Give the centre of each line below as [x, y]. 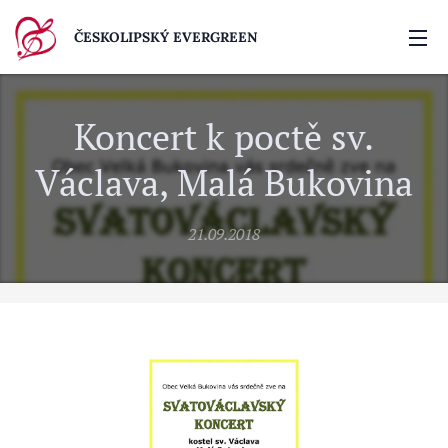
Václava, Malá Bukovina [224, 182]
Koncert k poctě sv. [224, 136]
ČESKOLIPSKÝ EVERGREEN [166, 37]
